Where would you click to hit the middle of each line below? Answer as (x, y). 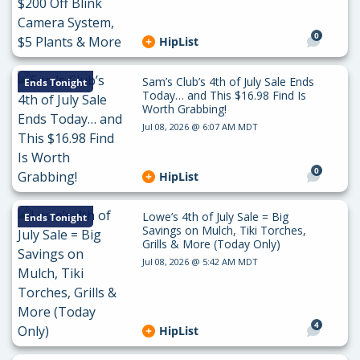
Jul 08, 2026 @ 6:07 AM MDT (200, 127)
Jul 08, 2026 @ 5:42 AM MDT (200, 262)
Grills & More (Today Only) (211, 244)
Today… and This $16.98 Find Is (224, 95)
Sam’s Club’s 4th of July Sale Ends (228, 82)
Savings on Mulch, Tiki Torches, (224, 230)
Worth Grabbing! (184, 109)
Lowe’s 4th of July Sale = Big (215, 217)
